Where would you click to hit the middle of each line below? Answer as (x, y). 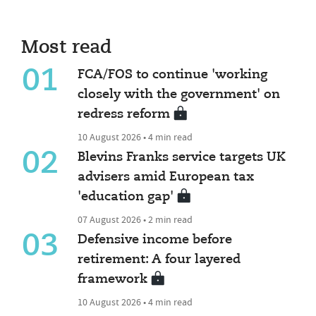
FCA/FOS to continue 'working (173, 74)
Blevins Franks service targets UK (182, 157)
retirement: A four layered (159, 259)
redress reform (124, 114)
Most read (66, 48)
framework (113, 279)
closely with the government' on (179, 94)
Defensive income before (155, 239)
